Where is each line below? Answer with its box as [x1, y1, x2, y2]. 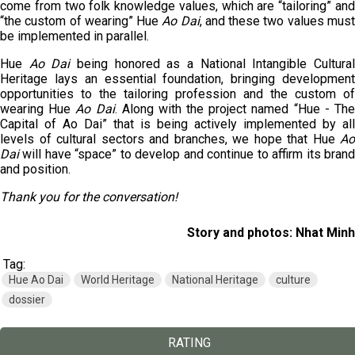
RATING [168, 335, 211, 350]
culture [276, 273, 311, 286]
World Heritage [81, 273, 155, 286]
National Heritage [172, 273, 258, 286]
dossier [9, 293, 45, 306]
